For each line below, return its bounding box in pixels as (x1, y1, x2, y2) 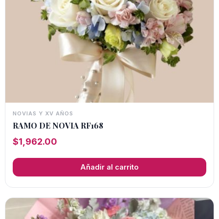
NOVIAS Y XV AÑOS (13, 109, 73, 117)
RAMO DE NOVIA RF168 (13, 120, 103, 131)
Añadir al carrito (80, 163, 139, 172)
